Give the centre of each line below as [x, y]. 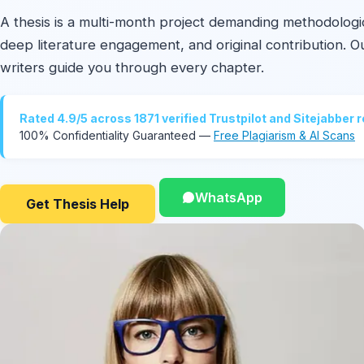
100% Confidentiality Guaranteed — [117, 135]
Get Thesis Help [78, 204]
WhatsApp [229, 197]
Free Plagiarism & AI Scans [284, 135]
